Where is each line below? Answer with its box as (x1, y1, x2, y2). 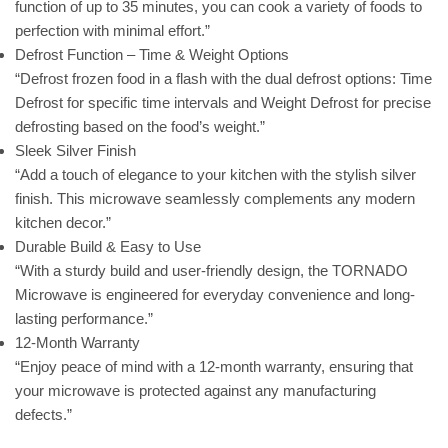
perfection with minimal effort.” (15, 21, 210, 39)
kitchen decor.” (15, 213, 111, 231)
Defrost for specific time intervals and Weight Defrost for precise (15, 93, 431, 111)
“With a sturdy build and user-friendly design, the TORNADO (15, 261, 408, 279)
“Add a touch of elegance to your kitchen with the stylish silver (15, 165, 416, 183)
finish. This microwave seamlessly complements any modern (15, 189, 415, 207)
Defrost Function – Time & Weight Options (15, 45, 289, 63)
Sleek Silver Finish (15, 141, 136, 159)
